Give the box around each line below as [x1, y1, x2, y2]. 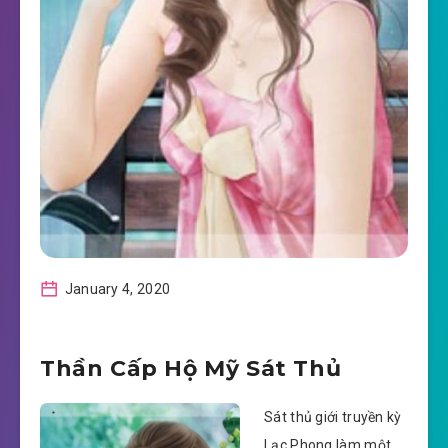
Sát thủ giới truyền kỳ [264, 409, 402, 426]
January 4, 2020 [61, 281, 171, 297]
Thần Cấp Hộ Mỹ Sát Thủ [40, 355, 342, 383]
